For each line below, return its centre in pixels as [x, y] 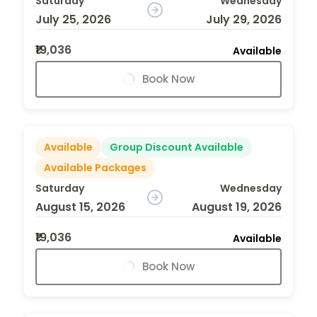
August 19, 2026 [236, 207]
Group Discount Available [177, 147]
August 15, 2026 [80, 207]
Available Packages [95, 167]
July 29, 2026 [243, 19]
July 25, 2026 [73, 19]
